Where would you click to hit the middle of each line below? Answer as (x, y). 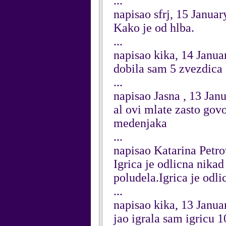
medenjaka (140, 123)
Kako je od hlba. (154, 28)
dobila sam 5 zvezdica (168, 69)
